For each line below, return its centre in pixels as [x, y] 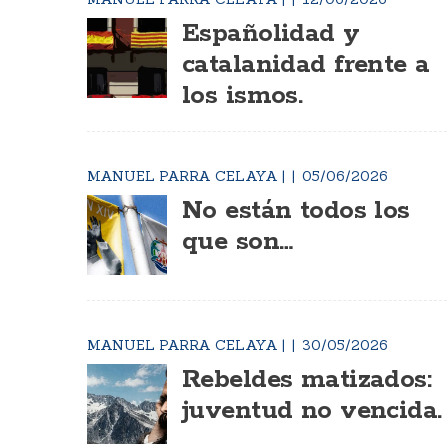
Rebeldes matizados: [307, 380]
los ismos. [242, 96]
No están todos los [296, 211]
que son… [237, 242]
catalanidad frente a [306, 65]
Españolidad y [271, 34]
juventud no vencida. [312, 411]
